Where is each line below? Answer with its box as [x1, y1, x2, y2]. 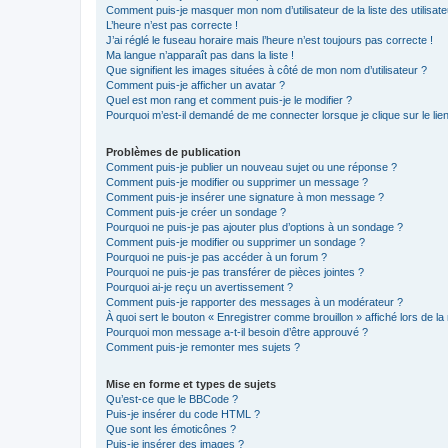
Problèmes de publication [106, 145, 241, 158]
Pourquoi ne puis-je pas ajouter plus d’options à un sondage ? [106, 220, 403, 233]
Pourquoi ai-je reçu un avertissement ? [106, 280, 293, 293]
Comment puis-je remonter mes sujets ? [106, 340, 300, 353]
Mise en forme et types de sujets [106, 377, 276, 390]
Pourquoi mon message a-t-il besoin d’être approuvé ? [106, 325, 368, 338]
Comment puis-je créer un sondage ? [106, 205, 286, 218]
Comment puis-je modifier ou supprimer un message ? [106, 175, 368, 188]
